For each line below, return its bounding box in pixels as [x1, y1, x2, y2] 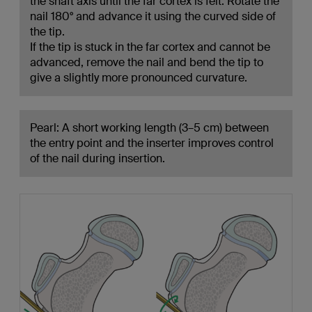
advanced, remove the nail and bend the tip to [29, 55, 263, 70]
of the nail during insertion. [29, 151, 165, 166]
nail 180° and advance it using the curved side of [29, 9, 276, 24]
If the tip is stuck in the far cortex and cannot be [29, 40, 270, 55]
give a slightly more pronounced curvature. [29, 70, 247, 86]
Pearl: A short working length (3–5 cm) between [29, 120, 269, 136]
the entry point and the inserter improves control [29, 136, 274, 151]
